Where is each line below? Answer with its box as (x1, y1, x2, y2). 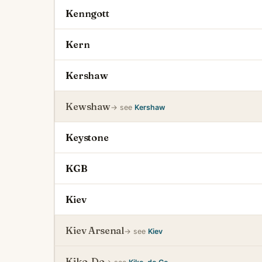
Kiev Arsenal (65, 225, 125, 236)
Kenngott (65, 8, 109, 19)
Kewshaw (65, 101, 111, 112)
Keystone (65, 132, 109, 143)
